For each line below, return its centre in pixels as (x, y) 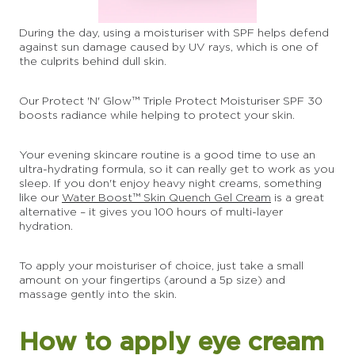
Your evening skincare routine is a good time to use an (167, 155)
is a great (298, 197)
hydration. (46, 226)
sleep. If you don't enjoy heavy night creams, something (170, 183)
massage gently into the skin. (98, 294)
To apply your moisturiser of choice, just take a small (161, 265)
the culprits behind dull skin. (93, 61)
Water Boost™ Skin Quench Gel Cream (166, 197)
